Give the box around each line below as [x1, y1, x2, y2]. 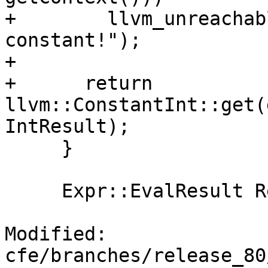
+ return [5, 72, 153, 95]
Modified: [5, 223, 107, 245]
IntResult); [5, 115, 130, 138]
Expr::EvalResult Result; [5, 180, 62, 202]
